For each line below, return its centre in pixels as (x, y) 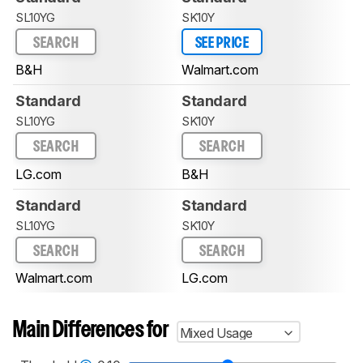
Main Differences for (91, 331)
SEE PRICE (222, 43)
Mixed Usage (216, 333)
